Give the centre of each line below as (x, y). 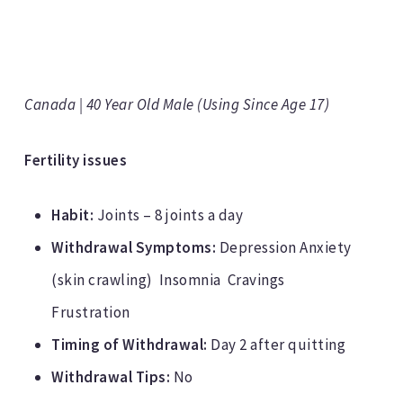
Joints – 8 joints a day (170, 215)
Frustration (91, 313)
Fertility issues (76, 160)
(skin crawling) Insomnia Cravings (170, 280)
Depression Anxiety (284, 248)
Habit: (74, 215)
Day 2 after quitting (277, 345)
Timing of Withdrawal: (130, 345)
